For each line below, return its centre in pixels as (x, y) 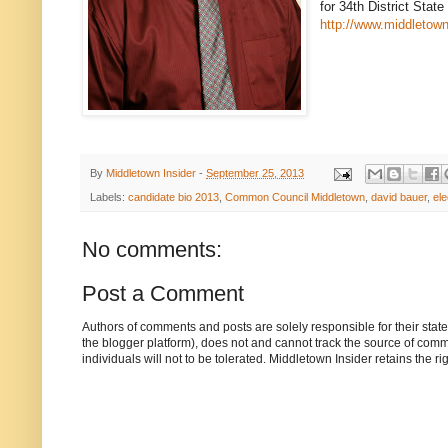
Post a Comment (163, 294)
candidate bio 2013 (173, 197)
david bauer (399, 197)
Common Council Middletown (295, 197)
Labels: (109, 197)
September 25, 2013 (255, 172)
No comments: (152, 250)
